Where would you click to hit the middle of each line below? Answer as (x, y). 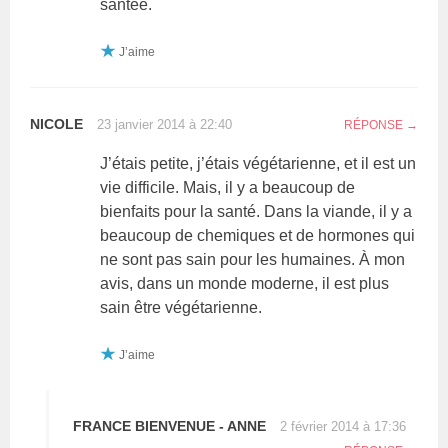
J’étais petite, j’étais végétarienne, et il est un (258, 163)
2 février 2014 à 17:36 (343, 426)
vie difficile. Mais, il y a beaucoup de (228, 187)
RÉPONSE (373, 124)
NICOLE (57, 123)
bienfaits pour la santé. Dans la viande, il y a (256, 211)
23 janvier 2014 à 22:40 (165, 124)
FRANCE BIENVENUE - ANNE (170, 425)
